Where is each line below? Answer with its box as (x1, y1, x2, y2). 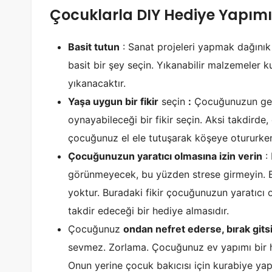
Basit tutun (68, 40, 120, 53)
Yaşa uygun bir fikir (68, 95, 158, 107)
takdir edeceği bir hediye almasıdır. (68, 204, 229, 217)
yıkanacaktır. (68, 76, 126, 89)
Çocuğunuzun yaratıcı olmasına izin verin (68, 149, 262, 162)
